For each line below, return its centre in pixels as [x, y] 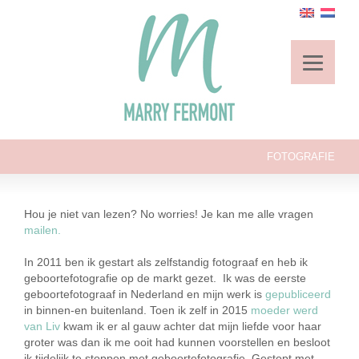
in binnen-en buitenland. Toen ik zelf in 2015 [137, 310]
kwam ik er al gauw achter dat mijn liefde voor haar [191, 326]
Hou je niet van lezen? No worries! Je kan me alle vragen [169, 214]
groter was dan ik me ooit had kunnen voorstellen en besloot [177, 342]
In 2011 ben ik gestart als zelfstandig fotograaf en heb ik [166, 262]
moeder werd [284, 310]
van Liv [42, 326]
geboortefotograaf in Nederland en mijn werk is [145, 294]
